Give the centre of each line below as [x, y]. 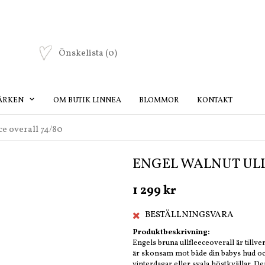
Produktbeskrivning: [171, 233]
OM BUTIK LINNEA [87, 100]
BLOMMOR [159, 100]
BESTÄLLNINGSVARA [189, 215]
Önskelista [82, 54]
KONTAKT [215, 100]
